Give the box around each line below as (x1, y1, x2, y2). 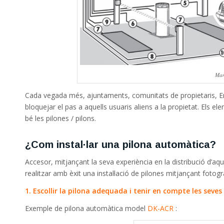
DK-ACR (147, 203, 175, 213)
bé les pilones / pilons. (25, 113, 96, 123)
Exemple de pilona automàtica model (25, 203, 147, 213)
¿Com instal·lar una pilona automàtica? (25, 139, 216, 150)
